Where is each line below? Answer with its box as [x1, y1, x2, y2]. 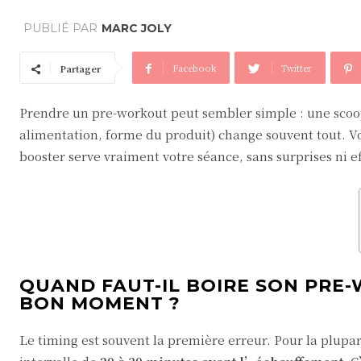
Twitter [281, 61, 312, 74]
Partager [60, 62, 101, 75]
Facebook [172, 61, 216, 74]
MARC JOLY [102, 21, 172, 36]
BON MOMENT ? [19, 293, 180, 314]
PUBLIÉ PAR [23, 21, 98, 36]
